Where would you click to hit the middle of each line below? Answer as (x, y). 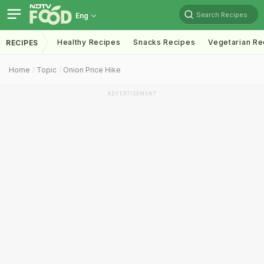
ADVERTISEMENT (132, 94)
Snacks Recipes (164, 42)
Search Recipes (222, 14)
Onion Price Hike (92, 70)
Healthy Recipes (89, 42)
